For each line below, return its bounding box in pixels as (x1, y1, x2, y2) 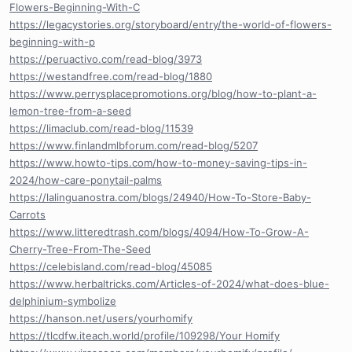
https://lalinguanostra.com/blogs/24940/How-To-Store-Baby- (9, 190, 311, 203)
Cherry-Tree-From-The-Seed (9, 242, 151, 255)
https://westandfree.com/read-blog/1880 (9, 69, 212, 82)
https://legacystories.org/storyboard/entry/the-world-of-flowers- (9, 17, 332, 31)
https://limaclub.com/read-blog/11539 (9, 121, 193, 134)
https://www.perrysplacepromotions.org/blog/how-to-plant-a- (9, 86, 317, 100)
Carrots (9, 207, 46, 221)
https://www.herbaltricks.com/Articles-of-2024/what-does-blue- (9, 277, 329, 290)
